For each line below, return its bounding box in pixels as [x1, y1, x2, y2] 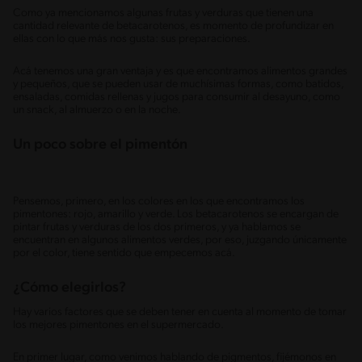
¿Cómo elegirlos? [13, 280, 126, 296]
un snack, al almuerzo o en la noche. [13, 103, 181, 116]
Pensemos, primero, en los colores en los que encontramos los [13, 195, 305, 208]
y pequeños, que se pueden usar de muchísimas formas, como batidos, [13, 78, 343, 90]
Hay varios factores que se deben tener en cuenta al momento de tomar [13, 305, 347, 318]
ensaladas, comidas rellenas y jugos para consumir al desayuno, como [13, 90, 340, 103]
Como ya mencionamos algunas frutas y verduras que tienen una [13, 6, 314, 19]
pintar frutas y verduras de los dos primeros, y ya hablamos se [13, 221, 301, 234]
